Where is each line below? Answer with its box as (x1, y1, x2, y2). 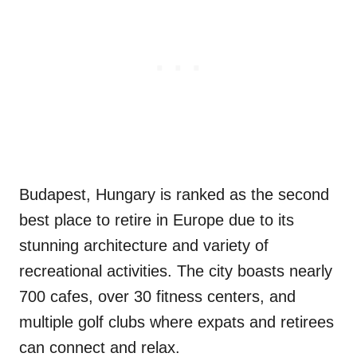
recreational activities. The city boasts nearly (19, 262, 332, 280)
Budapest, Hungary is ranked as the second (19, 186, 329, 204)
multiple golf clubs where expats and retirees (19, 313, 334, 331)
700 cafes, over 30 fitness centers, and (19, 288, 296, 306)
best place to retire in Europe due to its (19, 211, 294, 229)
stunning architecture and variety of (19, 237, 269, 255)
